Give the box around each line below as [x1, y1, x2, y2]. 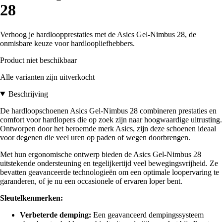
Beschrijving [8, 89, 48, 98]
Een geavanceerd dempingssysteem [91, 210, 204, 219]
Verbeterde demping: [20, 210, 91, 219]
